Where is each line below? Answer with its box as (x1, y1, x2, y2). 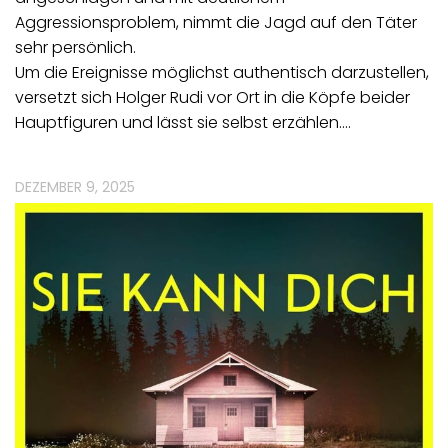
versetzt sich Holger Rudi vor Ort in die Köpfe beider (15, 86, 410, 110)
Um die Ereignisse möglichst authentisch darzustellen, (15, 61, 429, 85)
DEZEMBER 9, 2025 (15, 177, 135, 198)
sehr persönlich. (15, 36, 136, 60)
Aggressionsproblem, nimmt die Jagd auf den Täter (15, 11, 417, 35)
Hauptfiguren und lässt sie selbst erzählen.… (15, 111, 351, 135)
